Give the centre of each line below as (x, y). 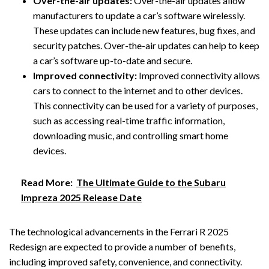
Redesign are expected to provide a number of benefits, (122, 246)
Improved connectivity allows (198, 76)
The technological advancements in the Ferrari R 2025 (119, 231)
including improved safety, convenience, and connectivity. (125, 261)
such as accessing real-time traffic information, (129, 121)
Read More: (47, 182)
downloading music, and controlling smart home (131, 136)
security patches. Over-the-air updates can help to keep (146, 46)
